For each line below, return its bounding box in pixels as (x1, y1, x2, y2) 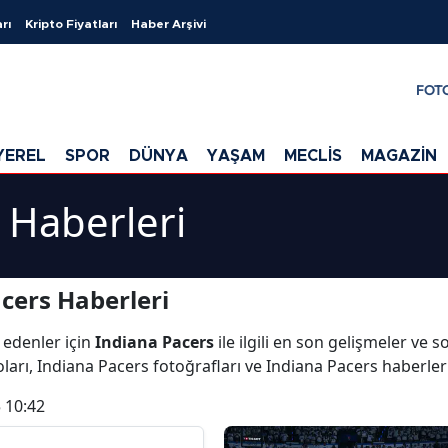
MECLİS (284, 147, 342, 164)
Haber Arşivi (131, 18, 206, 30)
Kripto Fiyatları (25, 18, 117, 30)
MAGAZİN (361, 147, 437, 164)
